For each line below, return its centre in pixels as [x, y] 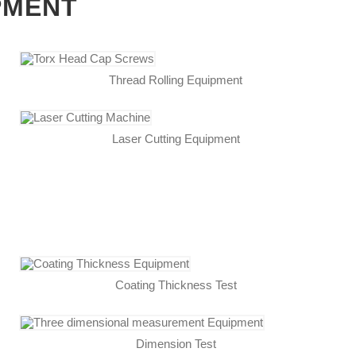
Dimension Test [176, 343]
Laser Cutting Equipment [176, 138]
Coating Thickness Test [176, 284]
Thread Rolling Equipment [176, 79]
